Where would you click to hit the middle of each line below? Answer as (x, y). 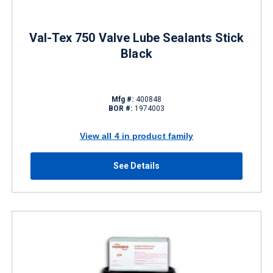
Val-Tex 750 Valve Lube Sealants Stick (136, 38)
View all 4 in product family (136, 136)
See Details (136, 166)
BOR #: (120, 108)
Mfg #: (122, 99)
